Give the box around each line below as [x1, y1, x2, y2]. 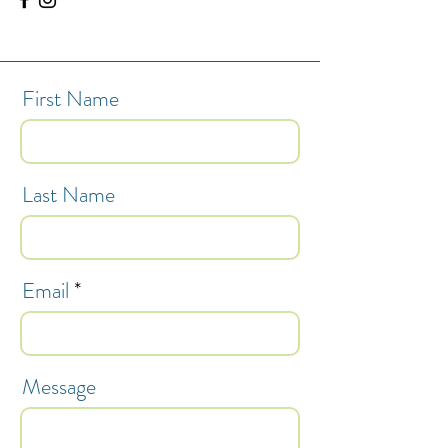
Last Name [22, 179, 115, 210]
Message [22, 371, 96, 402]
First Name [22, 83, 119, 114]
